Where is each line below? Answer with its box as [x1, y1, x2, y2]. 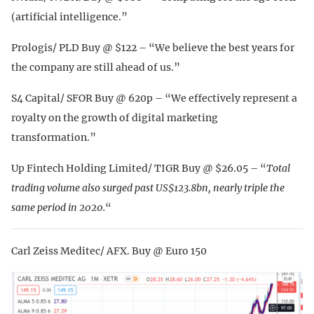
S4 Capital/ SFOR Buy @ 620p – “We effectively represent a [11, 91, 297, 104]
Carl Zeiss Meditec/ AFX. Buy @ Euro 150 [11, 244, 207, 257]
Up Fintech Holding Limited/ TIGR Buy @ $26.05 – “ [11, 161, 266, 175]
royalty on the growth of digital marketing [11, 111, 218, 124]
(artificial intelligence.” [11, 10, 128, 23]
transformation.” [11, 130, 96, 144]
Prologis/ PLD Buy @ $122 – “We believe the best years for [11, 41, 294, 54]
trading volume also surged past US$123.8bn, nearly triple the [11, 181, 285, 194]
